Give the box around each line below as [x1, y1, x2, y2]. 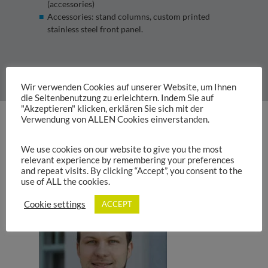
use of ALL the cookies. [21, 176, 110, 187]
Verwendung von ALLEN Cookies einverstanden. [21, 114, 209, 124]
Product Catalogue [103, 138, 173, 149]
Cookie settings [24, 199, 86, 209]
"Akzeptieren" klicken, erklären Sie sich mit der [21, 103, 203, 114]
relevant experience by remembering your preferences [21, 155, 234, 166]
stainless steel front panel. [47, 24, 143, 35]
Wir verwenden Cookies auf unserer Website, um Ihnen [21, 81, 236, 92]
